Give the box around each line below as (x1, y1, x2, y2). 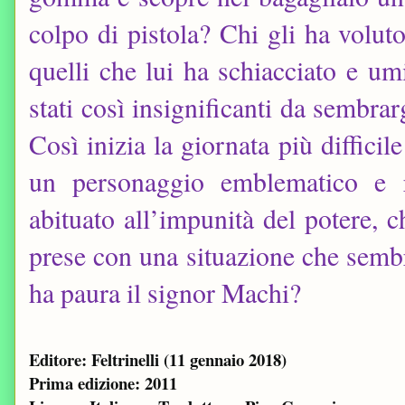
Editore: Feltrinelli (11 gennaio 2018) (29, 347, 287, 372)
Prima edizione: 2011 (29, 371, 177, 396)
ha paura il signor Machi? (29, 275, 301, 311)
